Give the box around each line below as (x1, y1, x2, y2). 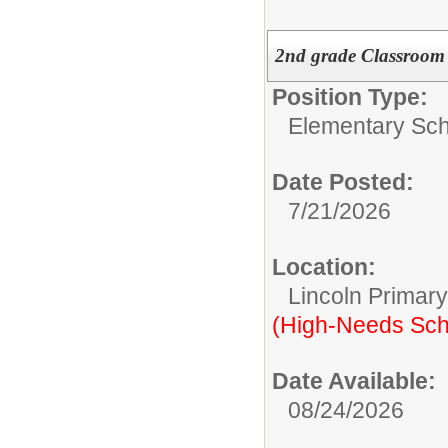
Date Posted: (272, 168, 414, 195)
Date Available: (272, 367, 436, 394)
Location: (272, 253, 376, 280)
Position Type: (272, 83, 428, 110)
